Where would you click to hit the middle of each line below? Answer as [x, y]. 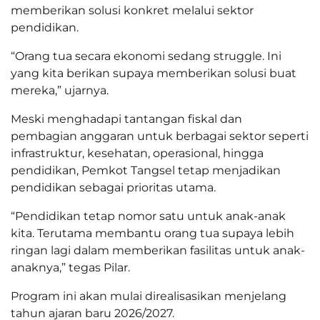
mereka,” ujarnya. [60, 90]
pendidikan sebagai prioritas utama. [113, 187]
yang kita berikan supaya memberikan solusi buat [154, 73]
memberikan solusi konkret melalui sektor [132, 10]
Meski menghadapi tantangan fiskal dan [126, 119]
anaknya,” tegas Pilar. [70, 267]
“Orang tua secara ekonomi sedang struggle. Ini [146, 56]
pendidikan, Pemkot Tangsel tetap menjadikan [146, 170]
